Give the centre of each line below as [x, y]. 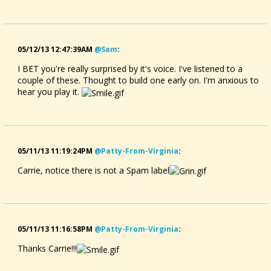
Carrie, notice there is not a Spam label [93, 170]
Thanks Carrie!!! [47, 249]
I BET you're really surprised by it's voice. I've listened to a [130, 68]
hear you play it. [50, 91]
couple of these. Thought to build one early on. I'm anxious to [138, 80]
